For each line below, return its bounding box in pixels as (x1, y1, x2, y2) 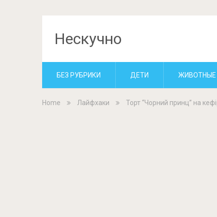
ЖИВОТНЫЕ (178, 71, 216, 79)
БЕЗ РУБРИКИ (57, 71, 101, 79)
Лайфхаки (77, 99, 109, 107)
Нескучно (54, 30, 122, 48)
